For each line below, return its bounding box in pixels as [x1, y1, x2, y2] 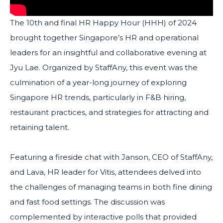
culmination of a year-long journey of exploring [10, 78, 187, 88]
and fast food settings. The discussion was [10, 197, 165, 207]
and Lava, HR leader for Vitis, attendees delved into [10, 167, 201, 177]
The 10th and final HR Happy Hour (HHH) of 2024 [10, 18, 197, 28]
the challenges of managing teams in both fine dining [10, 182, 212, 192]
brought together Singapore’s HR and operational [10, 33, 199, 43]
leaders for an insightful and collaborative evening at [10, 48, 207, 58]
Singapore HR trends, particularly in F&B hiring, [10, 93, 186, 103]
